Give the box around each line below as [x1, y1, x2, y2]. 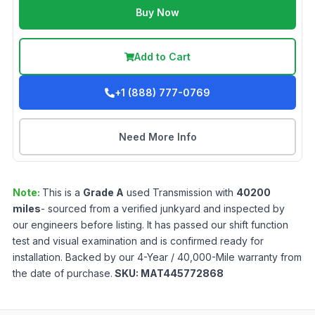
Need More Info [118, 131, 197, 143]
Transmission [153, 186, 212, 199]
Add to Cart [134, 51, 191, 63]
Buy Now [136, 6, 179, 19]
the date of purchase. [13, 267, 112, 280]
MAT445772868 [141, 267, 224, 280]
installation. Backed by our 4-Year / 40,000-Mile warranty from [13, 251, 302, 264]
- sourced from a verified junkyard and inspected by [41, 202, 285, 215]
